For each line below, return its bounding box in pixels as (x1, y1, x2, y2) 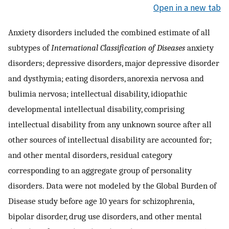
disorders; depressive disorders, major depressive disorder (8, 57, 219, 68)
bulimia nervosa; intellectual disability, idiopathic (8, 88, 187, 99)
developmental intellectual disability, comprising (8, 103, 185, 114)
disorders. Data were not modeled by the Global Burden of (8, 180, 216, 191)
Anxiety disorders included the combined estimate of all (8, 27, 210, 37)
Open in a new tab (153, 2, 221, 14)
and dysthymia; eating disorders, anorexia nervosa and (8, 73, 204, 83)
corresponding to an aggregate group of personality (8, 165, 192, 175)
